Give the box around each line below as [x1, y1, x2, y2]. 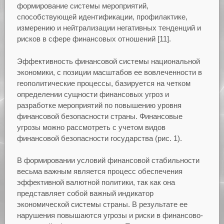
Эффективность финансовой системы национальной [16, 56, 200, 65]
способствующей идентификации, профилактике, [16, 12, 187, 21]
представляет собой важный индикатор [16, 189, 153, 198]
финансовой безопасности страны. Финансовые [16, 111, 182, 120]
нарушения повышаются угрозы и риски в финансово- [16, 211, 203, 220]
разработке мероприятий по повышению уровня [16, 100, 181, 109]
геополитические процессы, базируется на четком [16, 78, 190, 87]
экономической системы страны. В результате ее [16, 200, 187, 209]
